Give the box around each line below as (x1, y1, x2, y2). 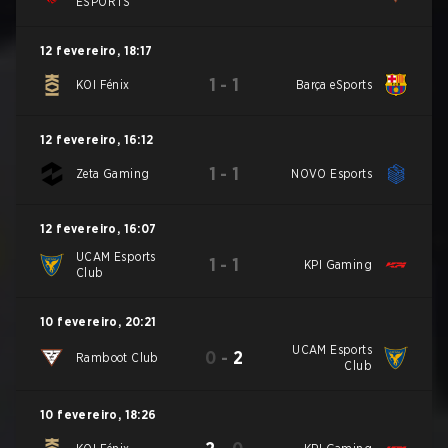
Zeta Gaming (76, 166, 150, 181)
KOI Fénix (76, 77, 130, 92)
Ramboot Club (76, 350, 159, 365)
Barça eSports (295, 77, 373, 92)
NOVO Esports (291, 166, 373, 181)
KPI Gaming (304, 257, 373, 272)
